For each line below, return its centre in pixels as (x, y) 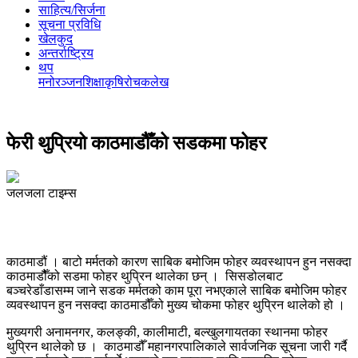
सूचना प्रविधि (70, 24)
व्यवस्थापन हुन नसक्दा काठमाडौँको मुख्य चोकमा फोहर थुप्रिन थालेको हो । (176, 304)
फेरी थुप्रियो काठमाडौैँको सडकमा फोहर (136, 143)
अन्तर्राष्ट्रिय (66, 53)
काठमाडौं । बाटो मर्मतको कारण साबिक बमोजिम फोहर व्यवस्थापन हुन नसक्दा (179, 261)
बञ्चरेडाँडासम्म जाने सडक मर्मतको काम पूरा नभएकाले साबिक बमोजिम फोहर (177, 290)
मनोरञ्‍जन (60, 82)
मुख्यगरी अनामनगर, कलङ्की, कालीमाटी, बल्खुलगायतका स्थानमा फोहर (167, 332)
